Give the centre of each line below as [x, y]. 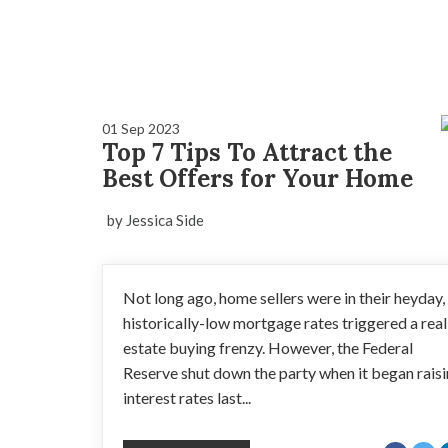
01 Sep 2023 [141, 128]
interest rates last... [187, 397]
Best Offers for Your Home [257, 178]
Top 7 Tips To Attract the [247, 152]
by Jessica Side [155, 220]
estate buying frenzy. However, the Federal [268, 347]
